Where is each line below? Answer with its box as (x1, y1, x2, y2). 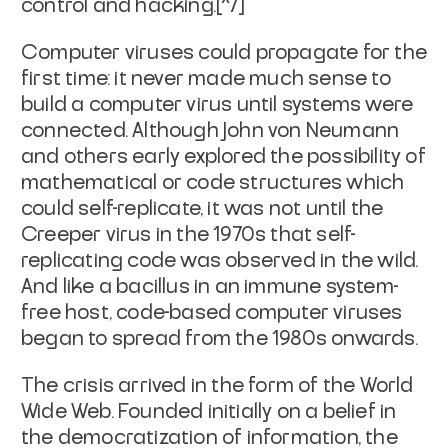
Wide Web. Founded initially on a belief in (21, 401, 397, 422)
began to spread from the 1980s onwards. (21, 328, 418, 349)
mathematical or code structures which (21, 172, 405, 193)
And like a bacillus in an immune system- (21, 276, 399, 297)
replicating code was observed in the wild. (21, 250, 419, 271)
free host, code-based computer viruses (21, 302, 403, 323)
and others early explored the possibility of (21, 146, 426, 167)
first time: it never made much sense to (21, 68, 391, 89)
